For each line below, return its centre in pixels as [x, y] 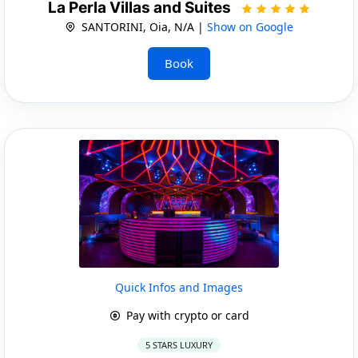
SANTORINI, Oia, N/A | [143, 26]
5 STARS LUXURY [179, 344]
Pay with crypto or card [186, 315]
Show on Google [250, 26]
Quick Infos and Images [179, 287]
